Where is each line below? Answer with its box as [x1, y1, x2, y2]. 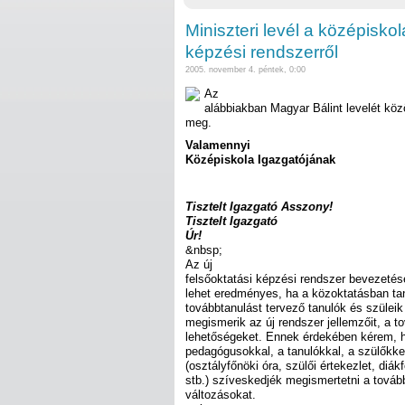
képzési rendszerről [185, 42, 338, 62]
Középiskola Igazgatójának [185, 153, 335, 167]
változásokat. [185, 387, 256, 401]
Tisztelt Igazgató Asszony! [185, 199, 333, 213]
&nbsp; [185, 242, 222, 257]
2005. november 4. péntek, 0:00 [185, 65, 306, 75]
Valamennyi [185, 138, 250, 153]
